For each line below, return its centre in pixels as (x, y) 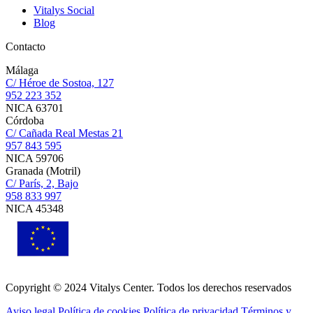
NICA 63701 (35, 108)
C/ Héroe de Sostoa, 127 (60, 83)
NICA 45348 (35, 209)
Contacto (26, 47)
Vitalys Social (64, 10)
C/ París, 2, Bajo (42, 184)
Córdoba (25, 121)
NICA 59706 (35, 159)
